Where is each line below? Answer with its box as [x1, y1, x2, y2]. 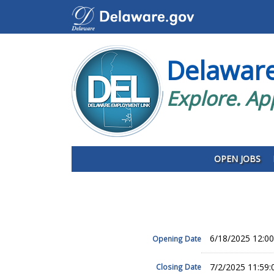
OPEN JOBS [213, 153, 261, 165]
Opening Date [152, 234, 201, 244]
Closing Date [156, 262, 201, 272]
